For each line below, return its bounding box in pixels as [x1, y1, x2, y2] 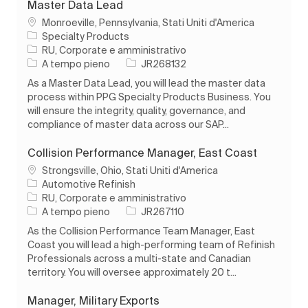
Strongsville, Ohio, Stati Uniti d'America [42, 164, 218, 176]
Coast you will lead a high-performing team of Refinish [27, 239, 275, 250]
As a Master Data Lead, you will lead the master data [27, 77, 265, 89]
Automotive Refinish [42, 178, 135, 190]
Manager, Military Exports [27, 294, 159, 307]
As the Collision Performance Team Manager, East [27, 225, 255, 236]
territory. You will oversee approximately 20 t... [27, 266, 236, 278]
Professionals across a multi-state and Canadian [27, 252, 251, 264]
